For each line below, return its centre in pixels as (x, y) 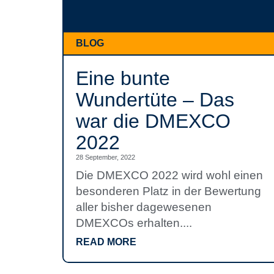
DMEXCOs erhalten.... (134, 223)
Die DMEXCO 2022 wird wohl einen (169, 175)
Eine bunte (123, 78)
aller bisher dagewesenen (144, 207)
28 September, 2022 (106, 157)
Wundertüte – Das (155, 100)
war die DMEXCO (153, 121)
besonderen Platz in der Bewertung (168, 191)
